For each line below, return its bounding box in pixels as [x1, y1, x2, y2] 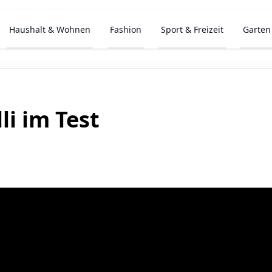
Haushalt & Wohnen [9, 24, 91, 35]
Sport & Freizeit [161, 24, 224, 35]
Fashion [110, 24, 142, 35]
